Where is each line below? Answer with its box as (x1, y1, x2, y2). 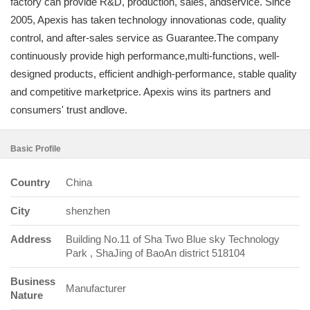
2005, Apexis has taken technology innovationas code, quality (10, 14, 286, 26)
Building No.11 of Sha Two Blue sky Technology (66, 233, 280, 245)
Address (10, 233, 51, 245)
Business (10, 275, 55, 287)
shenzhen (66, 205, 110, 217)
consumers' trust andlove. (10, 104, 127, 116)
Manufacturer (66, 282, 126, 294)
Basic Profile (10, 144, 61, 154)
